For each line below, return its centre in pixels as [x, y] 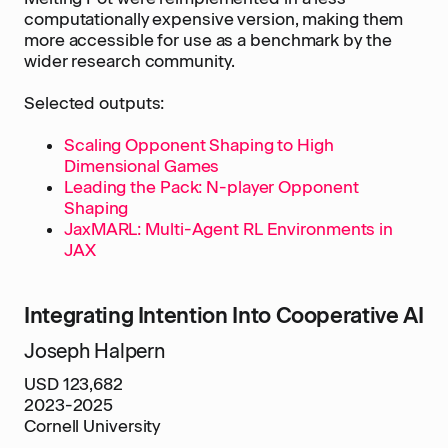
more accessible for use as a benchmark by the [208, 40]
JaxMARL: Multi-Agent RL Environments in [229, 229]
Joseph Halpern [94, 351]
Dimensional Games [142, 166]
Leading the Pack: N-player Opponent [211, 187]
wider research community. [129, 61]
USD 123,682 [73, 384]
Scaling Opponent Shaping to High [199, 145]
